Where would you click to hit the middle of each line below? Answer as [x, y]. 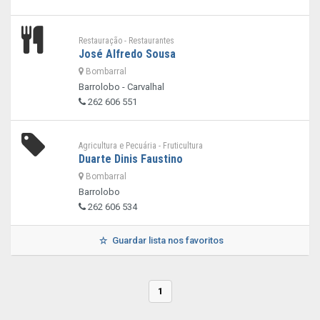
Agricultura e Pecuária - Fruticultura [140, 146]
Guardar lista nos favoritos [166, 240]
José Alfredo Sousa [127, 54]
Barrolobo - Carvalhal [121, 87]
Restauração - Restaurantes [126, 41]
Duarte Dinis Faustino [130, 159]
